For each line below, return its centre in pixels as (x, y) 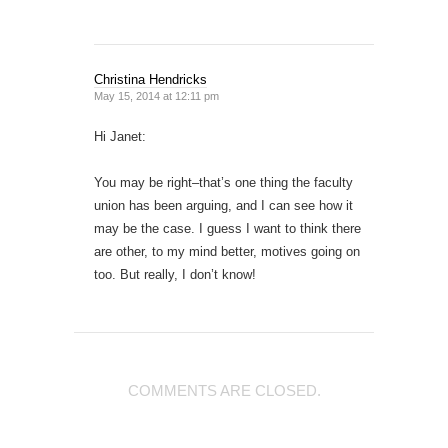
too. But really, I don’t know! (175, 274)
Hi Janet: (120, 136)
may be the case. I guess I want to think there (227, 228)
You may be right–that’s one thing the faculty (223, 182)
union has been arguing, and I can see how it (223, 205)
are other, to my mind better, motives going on (227, 251)
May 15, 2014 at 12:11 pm (156, 95)
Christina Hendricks (150, 79)
